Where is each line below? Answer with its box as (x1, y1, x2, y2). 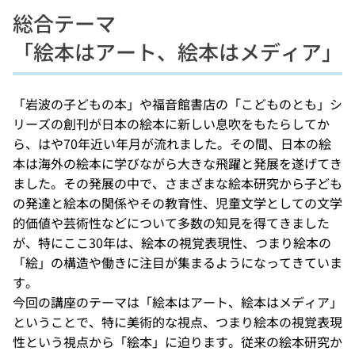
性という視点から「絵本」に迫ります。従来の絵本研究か (13, 331, 342, 351)
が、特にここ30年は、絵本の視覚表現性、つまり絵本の (13, 232, 331, 252)
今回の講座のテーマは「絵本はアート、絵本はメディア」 (13, 292, 342, 311)
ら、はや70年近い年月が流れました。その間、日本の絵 (13, 133, 331, 153)
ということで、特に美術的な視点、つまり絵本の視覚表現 (13, 311, 342, 331)
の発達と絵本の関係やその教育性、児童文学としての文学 (13, 193, 342, 212)
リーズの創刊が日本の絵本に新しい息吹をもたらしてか (13, 113, 330, 133)
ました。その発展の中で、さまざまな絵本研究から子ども (13, 173, 342, 193)
